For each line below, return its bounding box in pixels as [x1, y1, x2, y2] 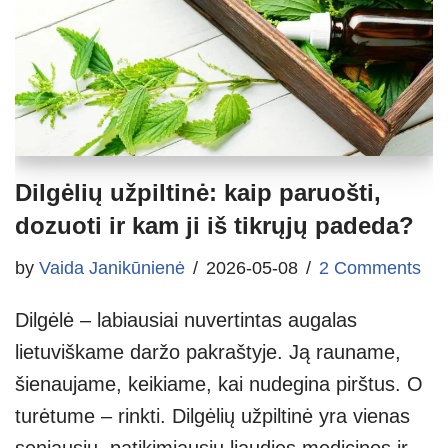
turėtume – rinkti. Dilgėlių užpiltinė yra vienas [15, 404, 410, 427]
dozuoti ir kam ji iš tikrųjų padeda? [15, 211, 414, 239]
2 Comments [319, 257, 421, 278]
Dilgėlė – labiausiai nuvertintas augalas [15, 308, 357, 331]
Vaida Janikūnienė [39, 257, 185, 278]
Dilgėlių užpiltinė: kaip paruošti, [15, 178, 381, 206]
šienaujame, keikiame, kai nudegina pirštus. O [15, 372, 423, 395]
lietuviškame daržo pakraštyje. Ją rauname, [15, 340, 401, 363]
